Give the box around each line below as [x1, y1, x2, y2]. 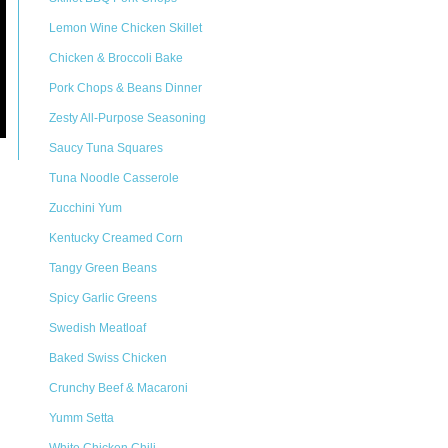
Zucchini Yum [49, 201, 122, 215]
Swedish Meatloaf [49, 321, 146, 335]
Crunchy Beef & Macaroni [49, 381, 188, 395]
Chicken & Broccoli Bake [49, 51, 183, 65]
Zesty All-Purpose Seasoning [49, 111, 206, 125]
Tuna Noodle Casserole [49, 171, 179, 185]
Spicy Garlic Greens [49, 291, 157, 305]
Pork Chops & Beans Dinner [49, 81, 202, 95]
